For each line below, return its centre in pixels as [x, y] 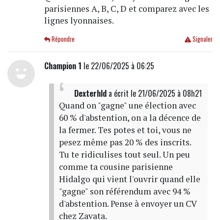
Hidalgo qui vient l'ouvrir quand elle [129, 179]
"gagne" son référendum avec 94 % [124, 192]
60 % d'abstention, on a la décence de [130, 118]
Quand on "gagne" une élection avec [127, 106]
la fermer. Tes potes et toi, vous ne [125, 130]
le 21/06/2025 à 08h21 [166, 94]
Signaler [202, 39]
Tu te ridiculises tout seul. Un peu [124, 155]
